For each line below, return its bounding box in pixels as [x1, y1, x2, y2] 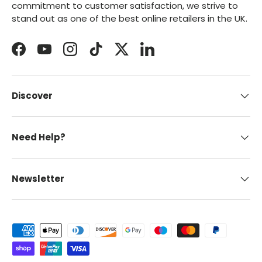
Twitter [120, 48, 152, 61]
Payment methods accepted [11, 222, 140, 235]
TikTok [95, 48, 122, 61]
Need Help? [12, 130, 65, 143]
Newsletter [12, 172, 64, 185]
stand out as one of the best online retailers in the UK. [12, 12, 247, 25]
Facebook [18, 48, 61, 61]
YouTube [43, 48, 82, 61]
